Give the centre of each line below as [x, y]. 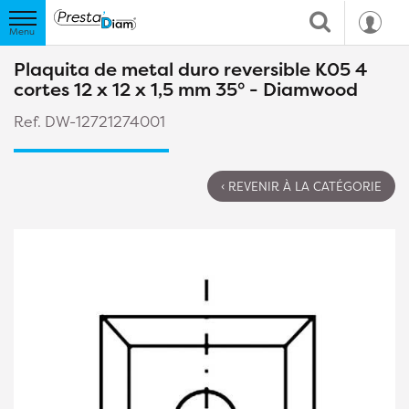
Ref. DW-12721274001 [89, 121]
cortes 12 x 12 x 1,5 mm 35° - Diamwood [186, 89]
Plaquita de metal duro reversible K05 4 [190, 69]
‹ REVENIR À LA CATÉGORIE [301, 186]
